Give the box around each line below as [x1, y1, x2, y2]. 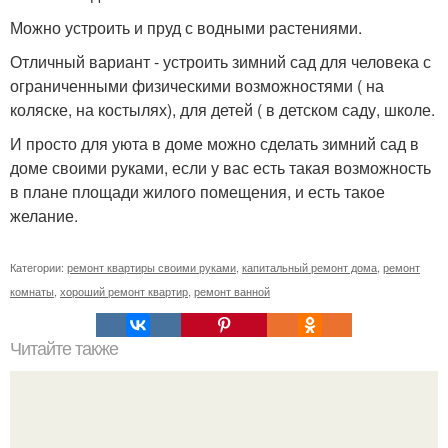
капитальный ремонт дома [242, 258, 377, 275]
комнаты [10, 282, 54, 299]
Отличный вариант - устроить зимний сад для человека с [10, 49, 431, 73]
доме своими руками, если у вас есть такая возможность [10, 155, 431, 179]
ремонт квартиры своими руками [67, 258, 236, 275]
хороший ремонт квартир [60, 282, 188, 299]
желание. [10, 203, 78, 227]
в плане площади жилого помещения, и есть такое [10, 179, 385, 203]
